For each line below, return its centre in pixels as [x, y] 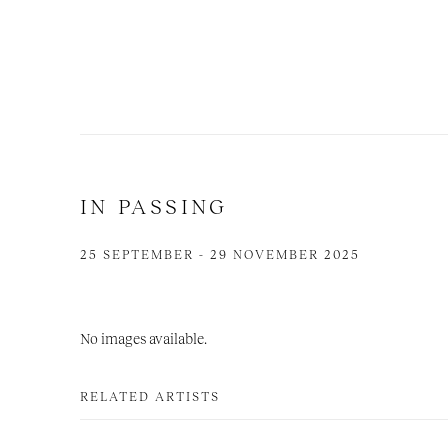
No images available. [143, 338]
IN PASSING [154, 206]
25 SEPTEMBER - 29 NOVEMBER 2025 [220, 254]
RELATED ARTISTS [150, 396]
